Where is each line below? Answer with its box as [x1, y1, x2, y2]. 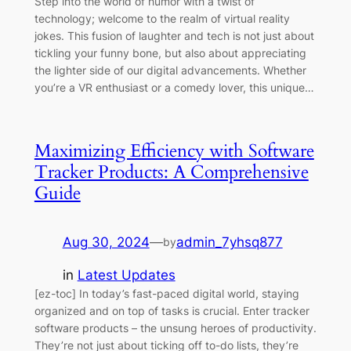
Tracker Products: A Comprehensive [34, 159, 309, 184]
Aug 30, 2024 [62, 233, 150, 250]
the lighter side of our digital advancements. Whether [34, 63, 306, 78]
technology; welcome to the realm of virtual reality [34, 12, 290, 26]
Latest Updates [77, 267, 175, 284]
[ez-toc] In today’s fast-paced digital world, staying [34, 287, 299, 301]
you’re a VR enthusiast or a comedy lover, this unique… [34, 81, 314, 95]
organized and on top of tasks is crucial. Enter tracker [34, 304, 309, 318]
